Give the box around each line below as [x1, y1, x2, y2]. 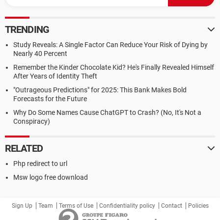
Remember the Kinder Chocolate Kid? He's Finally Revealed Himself [13, 63, 214, 71]
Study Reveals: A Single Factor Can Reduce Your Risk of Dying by [13, 41, 208, 49]
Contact [161, 202, 182, 209]
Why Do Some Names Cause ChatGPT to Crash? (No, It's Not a [13, 109, 201, 116]
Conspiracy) [13, 117, 50, 125]
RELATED [5, 142, 43, 154]
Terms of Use [58, 202, 93, 209]
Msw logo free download [13, 173, 88, 181]
